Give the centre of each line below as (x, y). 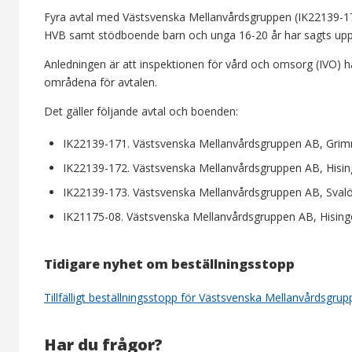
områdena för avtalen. (101, 82)
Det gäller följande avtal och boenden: (141, 112)
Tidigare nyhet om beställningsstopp (169, 264)
